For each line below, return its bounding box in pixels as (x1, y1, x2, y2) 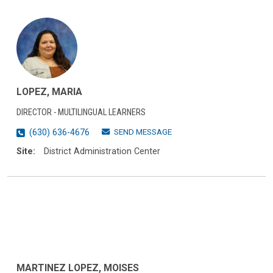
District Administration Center (44, 146, 160, 157)
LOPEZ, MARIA (16, 86, 82, 97)
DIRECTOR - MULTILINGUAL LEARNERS (16, 107, 146, 118)
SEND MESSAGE (114, 127, 172, 136)
